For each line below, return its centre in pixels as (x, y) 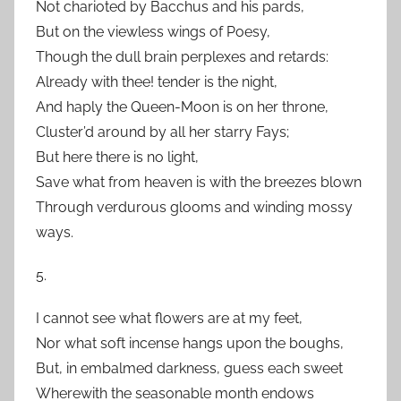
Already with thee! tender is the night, (157, 82)
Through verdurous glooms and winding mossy (194, 207)
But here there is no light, (117, 157)
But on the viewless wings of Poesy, (153, 32)
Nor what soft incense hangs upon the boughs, (190, 343)
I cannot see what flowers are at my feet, (169, 318)
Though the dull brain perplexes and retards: (182, 57)
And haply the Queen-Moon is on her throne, (182, 107)
